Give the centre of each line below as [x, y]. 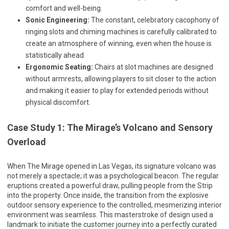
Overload [27, 142]
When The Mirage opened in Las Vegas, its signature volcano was [112, 166]
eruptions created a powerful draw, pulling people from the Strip [110, 186]
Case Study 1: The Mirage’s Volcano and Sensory [110, 128]
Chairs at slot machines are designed [153, 67]
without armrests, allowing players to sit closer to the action [121, 79]
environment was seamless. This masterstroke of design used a [110, 215]
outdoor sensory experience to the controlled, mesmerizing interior [114, 205]
